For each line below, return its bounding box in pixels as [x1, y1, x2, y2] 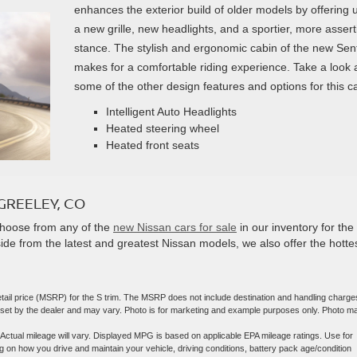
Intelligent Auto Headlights [105, 104, 237, 118]
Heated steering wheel [105, 121, 219, 135]
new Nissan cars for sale [113, 221, 237, 234]
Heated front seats [105, 138, 199, 151]
